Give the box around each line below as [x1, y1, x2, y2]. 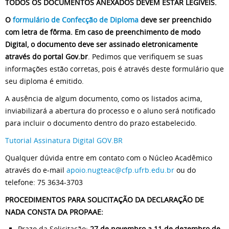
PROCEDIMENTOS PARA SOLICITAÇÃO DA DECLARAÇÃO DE [5, 195, 204, 205]
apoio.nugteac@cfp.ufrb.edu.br [66, 165, 174, 175]
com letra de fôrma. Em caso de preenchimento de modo [5, 27, 200, 37]
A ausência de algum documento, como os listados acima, [5, 94, 202, 104]
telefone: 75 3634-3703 [5, 177, 83, 188]
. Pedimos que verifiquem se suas [88, 52, 203, 62]
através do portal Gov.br [5, 52, 88, 62]
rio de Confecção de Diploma [40, 15, 139, 25]
